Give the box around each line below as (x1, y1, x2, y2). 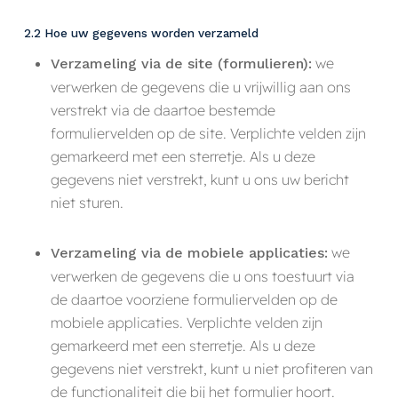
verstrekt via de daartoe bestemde (50, 100, 275, 119)
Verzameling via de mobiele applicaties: (50, 243, 328, 261)
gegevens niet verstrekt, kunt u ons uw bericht (50, 170, 349, 188)
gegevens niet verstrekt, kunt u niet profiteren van (50, 359, 373, 378)
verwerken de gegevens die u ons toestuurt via (50, 267, 354, 285)
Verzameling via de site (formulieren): (50, 54, 312, 72)
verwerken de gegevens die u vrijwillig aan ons (50, 77, 351, 96)
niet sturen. (50, 193, 123, 211)
